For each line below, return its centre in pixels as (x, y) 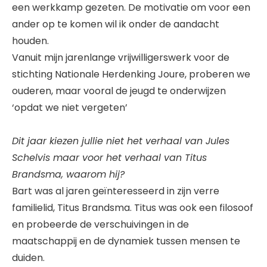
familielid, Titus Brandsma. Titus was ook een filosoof (133, 208)
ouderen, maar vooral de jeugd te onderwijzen (119, 91)
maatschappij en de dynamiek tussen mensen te (126, 241)
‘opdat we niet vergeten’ (70, 108)
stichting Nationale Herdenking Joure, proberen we (131, 74)
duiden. (28, 258)
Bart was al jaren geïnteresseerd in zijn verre (116, 191)
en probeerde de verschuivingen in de (100, 225)
